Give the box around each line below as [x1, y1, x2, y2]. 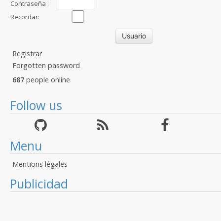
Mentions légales [12, 159, 68, 169]
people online [24, 75, 70, 84]
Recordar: [10, 12, 39, 21]
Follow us [10, 97, 62, 113]
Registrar [12, 49, 42, 58]
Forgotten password [12, 61, 80, 70]
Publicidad [10, 175, 68, 192]
